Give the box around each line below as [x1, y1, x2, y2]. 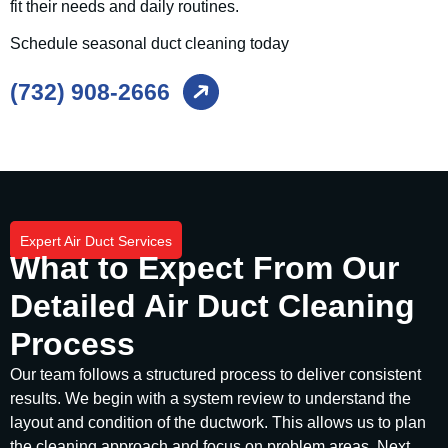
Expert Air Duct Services [20, 233, 172, 250]
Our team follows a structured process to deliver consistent [10, 366, 421, 384]
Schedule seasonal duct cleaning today [10, 34, 289, 52]
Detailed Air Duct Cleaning [10, 288, 415, 325]
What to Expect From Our [10, 250, 399, 287]
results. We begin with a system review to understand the [10, 390, 411, 408]
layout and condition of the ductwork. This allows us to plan [10, 414, 426, 432]
